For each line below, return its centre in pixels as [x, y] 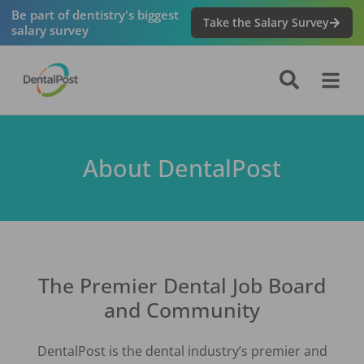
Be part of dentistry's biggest [95, 14]
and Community [182, 310]
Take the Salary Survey [266, 23]
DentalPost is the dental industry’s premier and [182, 351]
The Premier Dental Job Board [182, 286]
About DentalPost [182, 168]
